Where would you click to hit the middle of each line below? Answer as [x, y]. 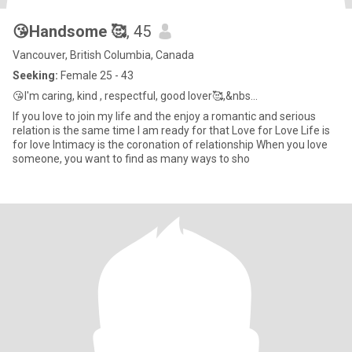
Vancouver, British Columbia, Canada [103, 55]
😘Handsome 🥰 [70, 31]
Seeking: [35, 75]
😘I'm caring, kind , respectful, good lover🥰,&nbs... [135, 96]
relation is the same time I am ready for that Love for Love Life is [122, 130]
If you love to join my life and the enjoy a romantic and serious [164, 116]
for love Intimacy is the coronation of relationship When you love [170, 145]
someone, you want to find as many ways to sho [131, 159]
